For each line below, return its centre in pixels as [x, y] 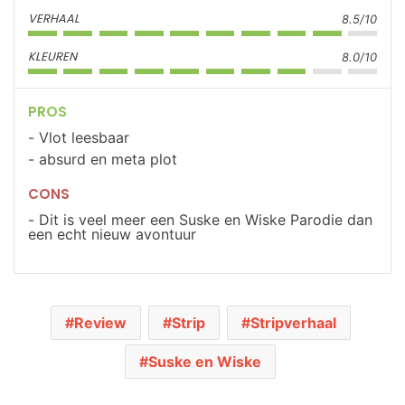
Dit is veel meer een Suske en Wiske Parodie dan [206, 220]
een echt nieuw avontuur [112, 235]
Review [100, 323]
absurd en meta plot [108, 160]
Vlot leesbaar [84, 138]
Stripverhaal [293, 323]
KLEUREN [52, 57]
